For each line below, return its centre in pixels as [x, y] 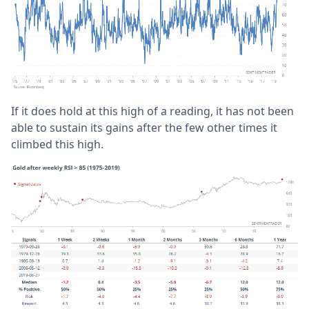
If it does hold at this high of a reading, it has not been [152, 111]
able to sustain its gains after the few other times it [144, 128]
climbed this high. [57, 144]
